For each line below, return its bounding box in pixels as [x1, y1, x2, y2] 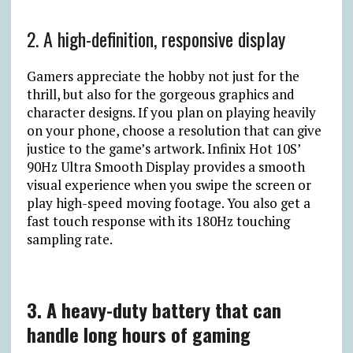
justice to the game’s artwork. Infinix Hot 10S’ [26, 139, 300, 158]
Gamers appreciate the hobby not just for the [26, 66, 299, 85]
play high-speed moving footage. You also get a [26, 193, 310, 212]
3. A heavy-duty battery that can [26, 295, 281, 324]
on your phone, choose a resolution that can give [26, 121, 321, 139]
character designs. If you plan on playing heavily [26, 102, 316, 121]
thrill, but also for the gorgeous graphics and [26, 84, 295, 103]
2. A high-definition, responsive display [26, 24, 285, 53]
